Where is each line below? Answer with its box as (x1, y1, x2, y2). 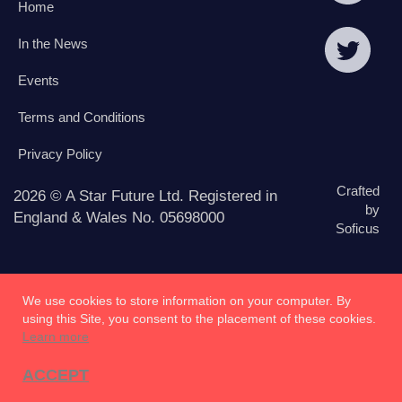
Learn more (22, 329, 89, 344)
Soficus (336, 221, 380, 236)
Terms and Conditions (18, 109, 145, 125)
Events (18, 73, 59, 88)
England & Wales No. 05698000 (13, 209, 224, 226)
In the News (18, 36, 88, 51)
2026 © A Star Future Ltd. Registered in (13, 188, 277, 205)
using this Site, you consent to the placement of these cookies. (22, 311, 376, 326)
